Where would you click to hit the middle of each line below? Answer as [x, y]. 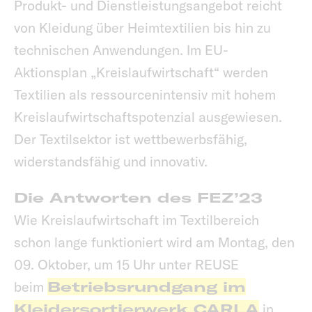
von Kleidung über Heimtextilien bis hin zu [142, 28]
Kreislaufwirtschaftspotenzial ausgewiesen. [148, 117]
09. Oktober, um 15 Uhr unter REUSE [126, 265]
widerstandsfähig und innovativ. [112, 162]
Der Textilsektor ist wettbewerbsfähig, [131, 139]
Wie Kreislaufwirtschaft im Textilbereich [136, 220]
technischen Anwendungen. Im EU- [121, 50]
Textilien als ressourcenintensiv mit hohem [145, 95]
